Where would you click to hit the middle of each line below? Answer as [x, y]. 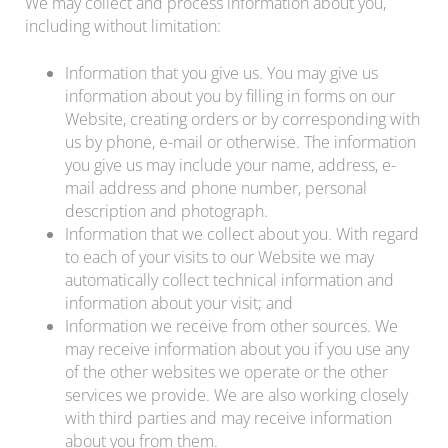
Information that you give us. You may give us [221, 72]
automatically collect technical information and [229, 279]
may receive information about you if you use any [237, 348]
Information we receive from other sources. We [231, 325]
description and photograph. [166, 210]
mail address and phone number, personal [216, 187]
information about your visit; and [179, 302]
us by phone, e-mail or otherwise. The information [240, 141]
